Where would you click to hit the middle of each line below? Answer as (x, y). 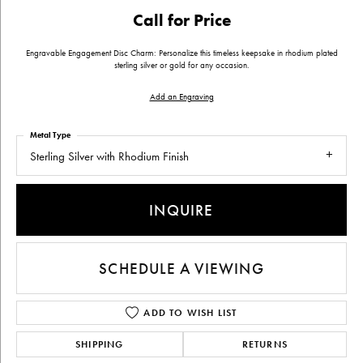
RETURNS (265, 345)
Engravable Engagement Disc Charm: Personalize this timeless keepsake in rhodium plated (181, 53)
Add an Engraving (181, 97)
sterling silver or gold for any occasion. (181, 65)
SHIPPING (100, 345)
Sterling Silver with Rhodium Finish (109, 156)
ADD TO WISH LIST (190, 313)
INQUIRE (181, 210)
